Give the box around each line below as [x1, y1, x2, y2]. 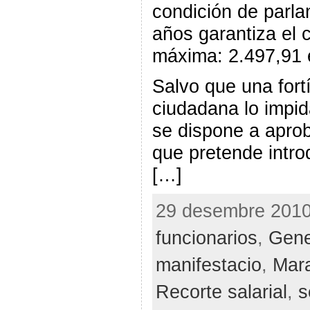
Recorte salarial [155, 280, 287, 302]
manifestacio [155, 253, 262, 275]
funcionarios [155, 226, 257, 248]
